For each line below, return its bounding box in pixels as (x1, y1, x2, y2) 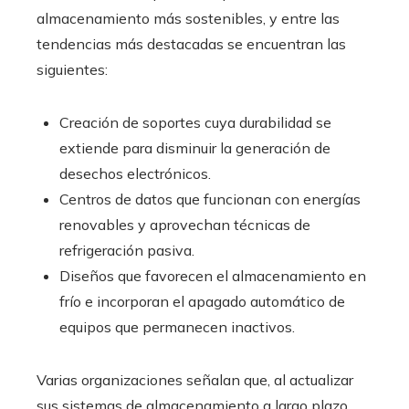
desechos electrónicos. (59, 164, 211, 184)
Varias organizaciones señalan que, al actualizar (37, 371, 353, 390)
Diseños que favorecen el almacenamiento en (59, 267, 366, 286)
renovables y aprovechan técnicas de (59, 215, 310, 235)
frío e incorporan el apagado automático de (59, 292, 345, 311)
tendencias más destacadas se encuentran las (37, 35, 346, 54)
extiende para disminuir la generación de (59, 139, 330, 158)
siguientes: (37, 60, 108, 79)
